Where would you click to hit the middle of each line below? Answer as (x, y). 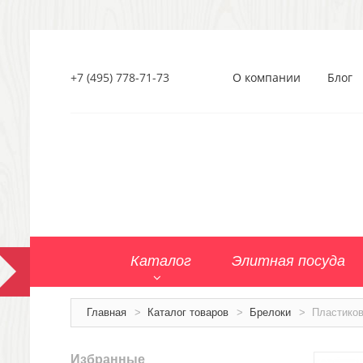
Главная (107, 312)
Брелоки (270, 312)
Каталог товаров (188, 312)
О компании (267, 77)
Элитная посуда (288, 261)
